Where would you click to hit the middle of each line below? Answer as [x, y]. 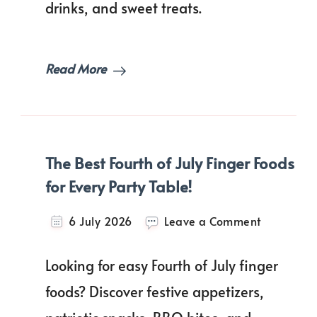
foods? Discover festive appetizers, [155, 291]
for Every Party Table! [119, 186]
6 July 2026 [100, 221]
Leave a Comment [213, 221]
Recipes [281, 31]
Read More [76, 69]
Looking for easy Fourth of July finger [162, 265]
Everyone [284, 47]
